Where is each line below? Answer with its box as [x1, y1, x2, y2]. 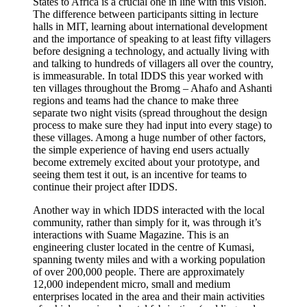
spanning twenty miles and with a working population [33, 253, 265, 265]
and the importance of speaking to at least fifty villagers [33, 32, 271, 45]
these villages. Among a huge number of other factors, [33, 131, 266, 143]
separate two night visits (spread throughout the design [33, 106, 267, 119]
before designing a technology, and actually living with [33, 45, 269, 57]
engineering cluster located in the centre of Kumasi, [33, 241, 254, 253]
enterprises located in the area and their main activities [33, 290, 265, 302]
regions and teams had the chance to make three [33, 94, 238, 106]
